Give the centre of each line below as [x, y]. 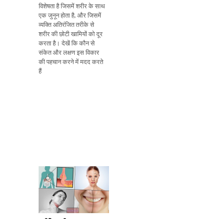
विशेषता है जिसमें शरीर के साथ [72, 6]
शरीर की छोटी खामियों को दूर [71, 34]
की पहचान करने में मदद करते [71, 62]
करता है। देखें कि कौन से [67, 43]
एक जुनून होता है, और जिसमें [70, 15]
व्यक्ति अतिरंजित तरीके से [66, 25]
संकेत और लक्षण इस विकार [69, 53]
